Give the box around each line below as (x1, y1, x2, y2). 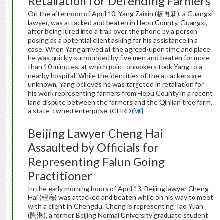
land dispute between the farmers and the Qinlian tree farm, (27, 98, 212, 107)
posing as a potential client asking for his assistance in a (27, 36, 198, 45)
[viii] (133, 107, 143, 115)
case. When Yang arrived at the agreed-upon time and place (27, 45, 210, 54)
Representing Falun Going (27, 154, 165, 169)
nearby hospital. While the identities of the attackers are (27, 71, 201, 80)
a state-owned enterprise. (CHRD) (27, 107, 133, 115)
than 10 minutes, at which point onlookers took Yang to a (27, 62, 202, 71)
